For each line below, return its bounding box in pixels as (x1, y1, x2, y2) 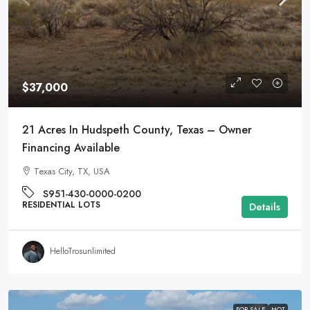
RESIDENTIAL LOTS (22, 198, 100, 211)
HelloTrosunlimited (50, 245, 116, 258)
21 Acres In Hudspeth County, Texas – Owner (22, 121, 252, 138)
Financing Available (22, 139, 120, 156)
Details (249, 199, 280, 215)
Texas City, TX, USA (34, 164, 110, 178)
